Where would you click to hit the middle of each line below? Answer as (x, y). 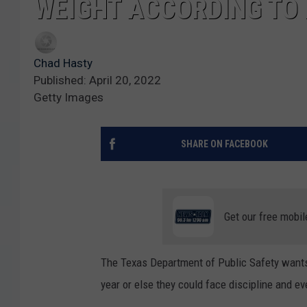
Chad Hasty (63, 63)
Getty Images (69, 97)
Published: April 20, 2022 (97, 80)
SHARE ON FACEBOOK (224, 144)
